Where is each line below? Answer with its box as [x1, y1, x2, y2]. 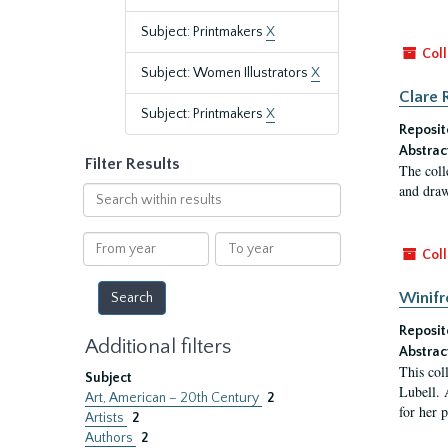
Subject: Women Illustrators [141, 65, 311, 81]
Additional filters [85, 335, 231, 358]
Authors [85, 430, 136, 446]
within [81, 204, 123, 220]
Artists [85, 410, 127, 426]
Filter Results [85, 155, 180, 173]
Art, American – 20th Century [85, 390, 262, 406]
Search [81, 184, 126, 200]
